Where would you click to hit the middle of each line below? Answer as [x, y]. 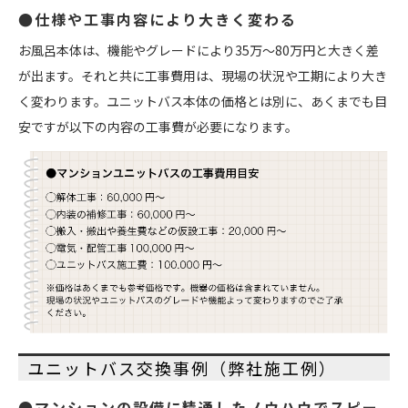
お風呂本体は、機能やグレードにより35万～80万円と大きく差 [199, 51]
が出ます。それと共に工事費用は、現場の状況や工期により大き [203, 76]
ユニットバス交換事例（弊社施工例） [182, 367]
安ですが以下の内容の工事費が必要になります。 [158, 127]
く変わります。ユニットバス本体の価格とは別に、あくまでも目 [203, 102]
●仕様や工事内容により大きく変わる [158, 20]
